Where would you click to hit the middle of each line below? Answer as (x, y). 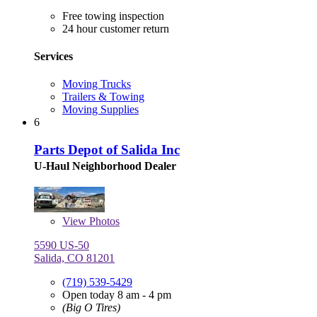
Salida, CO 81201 (74, 258)
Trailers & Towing (103, 97)
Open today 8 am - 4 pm (117, 294)
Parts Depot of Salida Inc (107, 149)
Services (53, 56)
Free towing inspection (113, 16)
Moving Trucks (97, 84)
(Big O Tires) (91, 307)
